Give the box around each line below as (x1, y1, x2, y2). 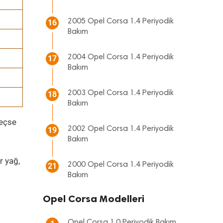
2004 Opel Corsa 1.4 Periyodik (68, 53, 174, 61)
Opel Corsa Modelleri (43, 193, 144, 205)
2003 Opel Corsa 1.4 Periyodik (68, 89, 174, 97)
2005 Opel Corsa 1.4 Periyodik (68, 17, 174, 25)
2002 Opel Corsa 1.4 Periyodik (68, 125, 174, 133)
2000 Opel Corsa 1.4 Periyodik (68, 161, 174, 169)
